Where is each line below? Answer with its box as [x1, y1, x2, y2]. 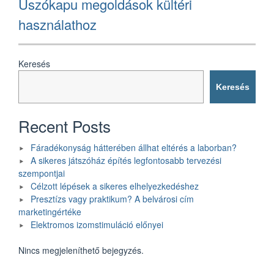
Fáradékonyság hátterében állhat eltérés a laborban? [31, 141, 237, 154]
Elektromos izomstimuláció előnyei [31, 218, 163, 231]
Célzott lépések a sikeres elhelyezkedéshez [31, 180, 199, 193]
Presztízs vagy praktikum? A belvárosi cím [31, 193, 194, 206]
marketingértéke [18, 206, 81, 218]
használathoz [18, 14, 97, 34]
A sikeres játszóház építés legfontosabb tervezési [31, 154, 221, 167]
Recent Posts [18, 114, 111, 138]
